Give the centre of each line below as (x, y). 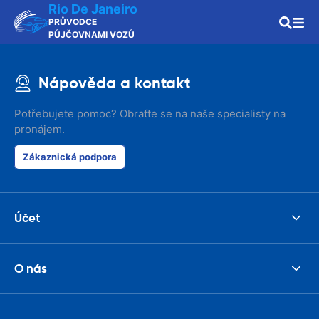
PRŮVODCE (73, 22)
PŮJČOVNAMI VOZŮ (91, 35)
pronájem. (40, 129)
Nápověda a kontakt (114, 83)
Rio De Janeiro (93, 9)
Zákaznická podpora (70, 157)
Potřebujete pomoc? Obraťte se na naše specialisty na (150, 114)
